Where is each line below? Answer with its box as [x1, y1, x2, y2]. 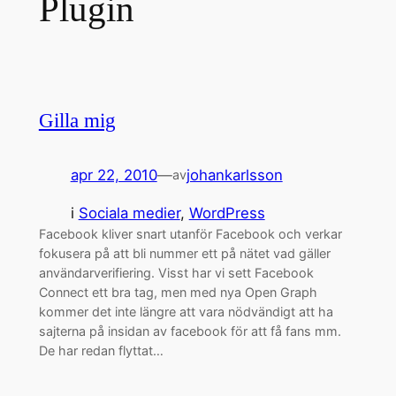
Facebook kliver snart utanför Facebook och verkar [38, 226, 342, 242]
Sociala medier [78, 204, 180, 223]
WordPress [188, 204, 265, 223]
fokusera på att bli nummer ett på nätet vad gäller [38, 246, 331, 262]
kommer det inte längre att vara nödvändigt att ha [38, 304, 333, 320]
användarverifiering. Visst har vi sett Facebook [38, 265, 314, 281]
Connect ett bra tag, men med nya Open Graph [38, 285, 317, 301]
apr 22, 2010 [70, 166, 157, 185]
